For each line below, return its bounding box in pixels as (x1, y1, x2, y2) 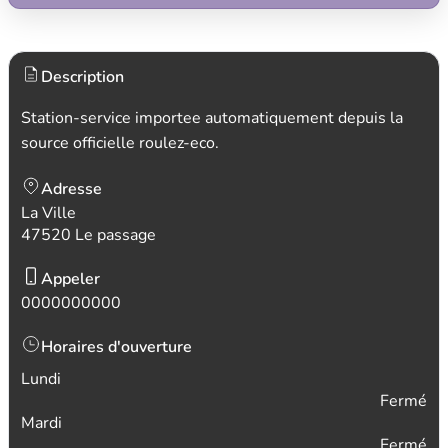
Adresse (41, 178, 102, 200)
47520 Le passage (21, 224, 156, 246)
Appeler (41, 268, 100, 290)
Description (41, 66, 124, 88)
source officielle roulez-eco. (21, 132, 219, 154)
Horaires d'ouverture (41, 336, 192, 358)
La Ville (21, 202, 76, 224)
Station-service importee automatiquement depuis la (21, 107, 403, 129)
